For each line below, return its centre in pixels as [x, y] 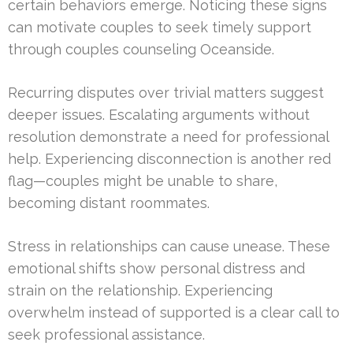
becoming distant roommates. [109, 203]
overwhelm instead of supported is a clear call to [174, 313]
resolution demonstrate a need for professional [168, 137]
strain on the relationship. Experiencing [140, 291]
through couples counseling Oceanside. [141, 50]
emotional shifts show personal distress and [156, 269]
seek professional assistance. [106, 335]
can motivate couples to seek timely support [160, 28]
